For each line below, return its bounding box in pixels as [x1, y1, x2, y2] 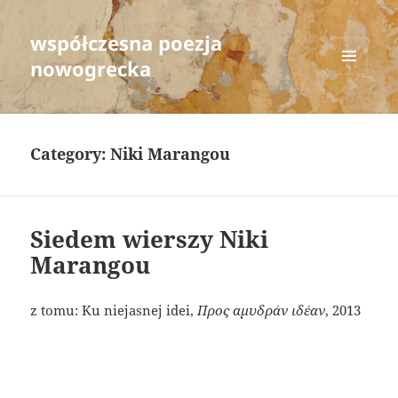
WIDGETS [330, 104, 381, 120]
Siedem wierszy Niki [30, 223, 269, 256]
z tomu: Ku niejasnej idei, [30, 301, 198, 320]
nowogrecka [30, 55, 152, 83]
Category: [30, 143, 111, 165]
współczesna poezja [30, 29, 223, 57]
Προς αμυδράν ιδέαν [197, 301, 326, 320]
